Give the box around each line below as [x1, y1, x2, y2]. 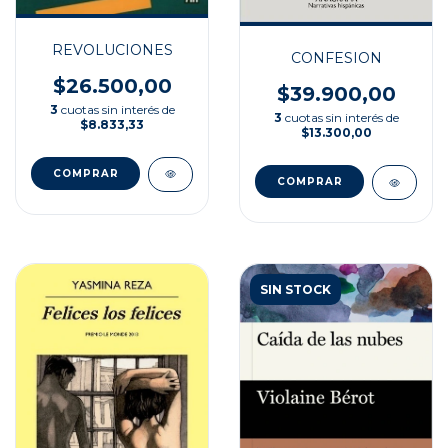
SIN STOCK [260, 282, 331, 298]
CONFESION [290, 49, 382, 68]
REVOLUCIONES [51, 40, 173, 59]
